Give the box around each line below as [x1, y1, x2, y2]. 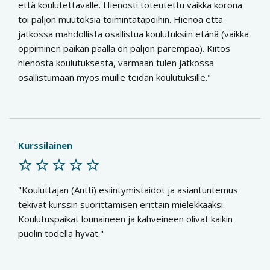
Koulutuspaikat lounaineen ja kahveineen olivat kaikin [18, 213, 233, 225]
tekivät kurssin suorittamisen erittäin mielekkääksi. [18, 198, 225, 210]
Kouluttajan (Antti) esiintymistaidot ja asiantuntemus [22, 184, 238, 196]
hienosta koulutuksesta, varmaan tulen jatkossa [18, 57, 214, 69]
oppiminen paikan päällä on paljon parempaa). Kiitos [18, 42, 230, 54]
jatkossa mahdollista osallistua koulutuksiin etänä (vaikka [18, 28, 249, 40]
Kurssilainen [18, 139, 72, 151]
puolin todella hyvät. [18, 227, 100, 239]
